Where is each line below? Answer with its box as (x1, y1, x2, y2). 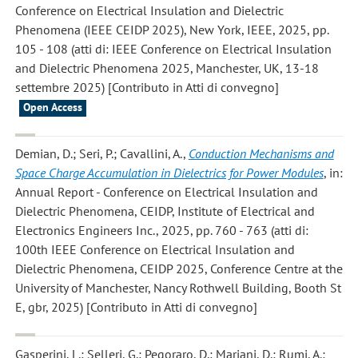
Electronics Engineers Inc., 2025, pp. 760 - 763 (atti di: (14, 222, 308, 239)
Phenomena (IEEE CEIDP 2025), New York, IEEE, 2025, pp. (14, 22, 329, 38)
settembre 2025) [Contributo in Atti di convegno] (14, 79, 279, 96)
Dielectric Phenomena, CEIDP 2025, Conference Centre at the (14, 261, 343, 277)
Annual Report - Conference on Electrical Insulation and (14, 184, 318, 201)
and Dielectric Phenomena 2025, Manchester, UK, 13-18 (14, 60, 319, 77)
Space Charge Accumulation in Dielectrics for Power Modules (14, 165, 324, 181)
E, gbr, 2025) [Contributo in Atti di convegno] (14, 299, 257, 316)
